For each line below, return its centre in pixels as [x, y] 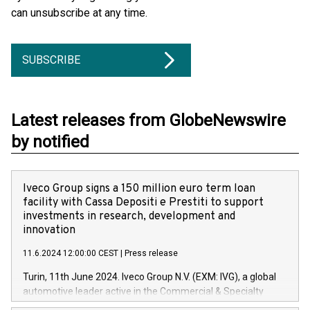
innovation [49, 230]
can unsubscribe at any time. [79, 13]
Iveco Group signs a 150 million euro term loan [139, 189]
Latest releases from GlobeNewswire [148, 120]
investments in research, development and [129, 217]
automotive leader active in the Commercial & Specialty [143, 291]
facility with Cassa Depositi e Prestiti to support [143, 203]
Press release [151, 253]
